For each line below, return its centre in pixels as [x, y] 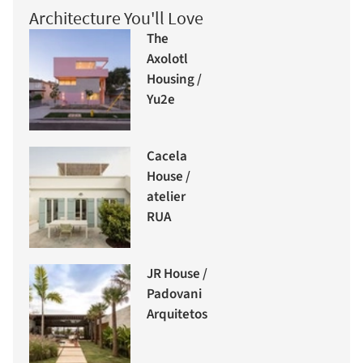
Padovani [174, 295]
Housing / [174, 80]
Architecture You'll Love [116, 17]
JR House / [177, 274]
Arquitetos [177, 315]
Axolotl [167, 60]
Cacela [167, 157]
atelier [166, 197]
